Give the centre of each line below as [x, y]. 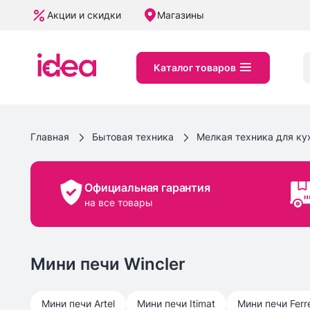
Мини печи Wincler [108, 264]
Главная [50, 137]
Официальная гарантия [147, 187]
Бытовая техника [133, 137]
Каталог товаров [195, 67]
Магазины [181, 15]
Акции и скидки [84, 15]
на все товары [119, 202]
